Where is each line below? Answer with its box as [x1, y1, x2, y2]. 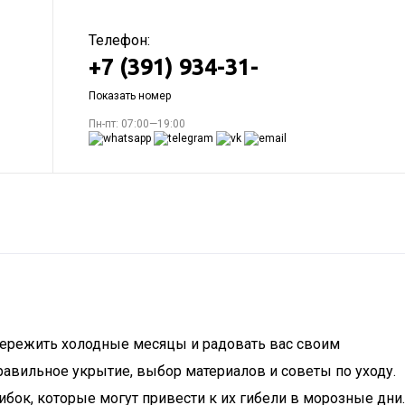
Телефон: [89, 32, 150, 49]
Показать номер [89, 89, 171, 102]
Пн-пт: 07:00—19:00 [89, 118, 185, 130]
